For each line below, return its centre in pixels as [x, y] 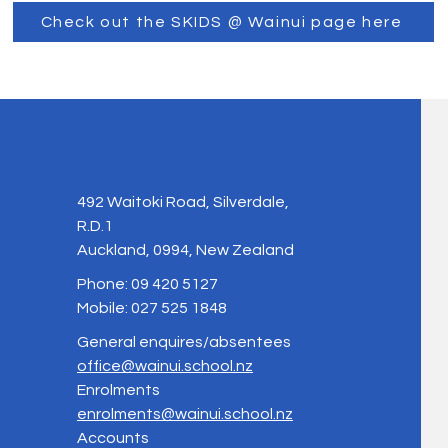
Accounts [112, 438]
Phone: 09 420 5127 [147, 284]
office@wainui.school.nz [164, 366]
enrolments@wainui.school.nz [184, 414]
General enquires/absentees [183, 342]
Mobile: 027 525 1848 [151, 308]
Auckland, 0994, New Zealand [185, 250]
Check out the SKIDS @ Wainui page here [221, 22]
